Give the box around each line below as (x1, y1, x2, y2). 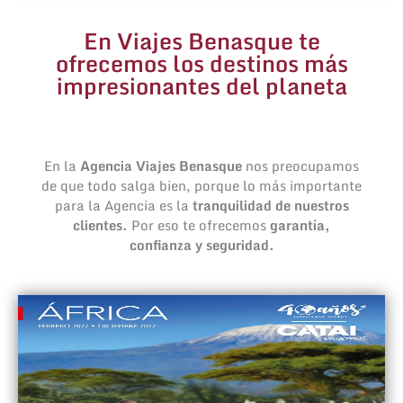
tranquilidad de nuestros (192, 193, 349, 216)
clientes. (73, 213, 131, 236)
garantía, (266, 213, 330, 236)
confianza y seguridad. (129, 233, 274, 255)
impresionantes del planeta (56, 67, 347, 104)
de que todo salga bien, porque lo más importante (41, 174, 362, 196)
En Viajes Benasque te (83, 22, 320, 59)
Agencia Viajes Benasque (76, 154, 242, 176)
